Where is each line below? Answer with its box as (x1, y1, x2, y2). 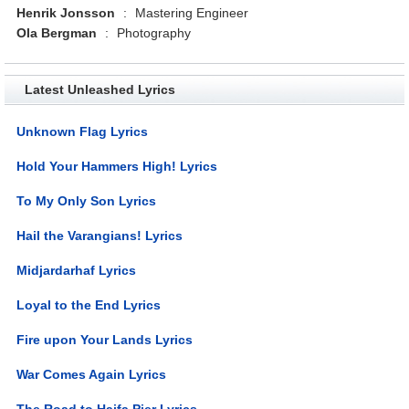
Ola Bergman (16, 25, 98, 40)
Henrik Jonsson (16, 5, 116, 20)
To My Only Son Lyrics (16, 193, 157, 208)
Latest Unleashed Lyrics (24, 81, 175, 97)
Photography (113, 25, 192, 40)
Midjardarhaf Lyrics (16, 262, 137, 278)
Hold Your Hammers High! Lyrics (16, 158, 218, 173)
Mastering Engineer (131, 5, 249, 20)
